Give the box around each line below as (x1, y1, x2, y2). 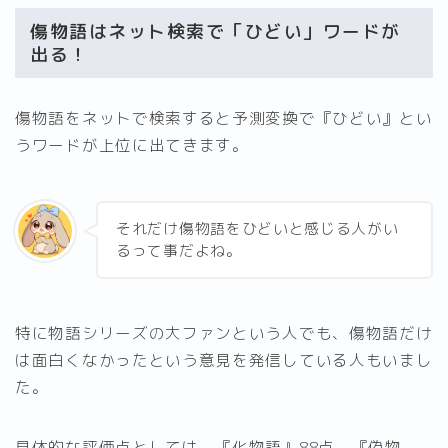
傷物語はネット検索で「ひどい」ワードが (30, 19, 401, 45)
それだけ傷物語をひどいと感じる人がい (116, 217, 399, 239)
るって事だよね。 (116, 239, 242, 261)
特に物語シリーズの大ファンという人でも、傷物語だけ (15, 321, 433, 344)
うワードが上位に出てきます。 (15, 134, 249, 157)
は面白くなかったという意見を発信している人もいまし (15, 348, 433, 371)
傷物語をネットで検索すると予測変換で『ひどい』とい (15, 107, 433, 130)
